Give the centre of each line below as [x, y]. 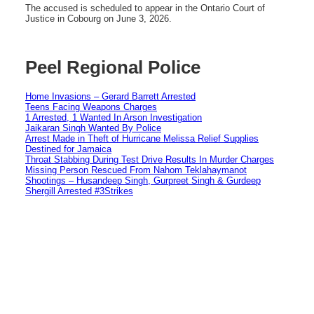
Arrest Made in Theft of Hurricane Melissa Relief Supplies [142, 138]
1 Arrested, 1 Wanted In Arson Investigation [114, 117]
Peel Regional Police [113, 68]
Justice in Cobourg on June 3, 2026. [98, 18]
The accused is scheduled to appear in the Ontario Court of [145, 8]
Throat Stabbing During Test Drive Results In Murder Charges [150, 159]
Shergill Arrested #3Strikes [79, 191]
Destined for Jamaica [68, 149]
